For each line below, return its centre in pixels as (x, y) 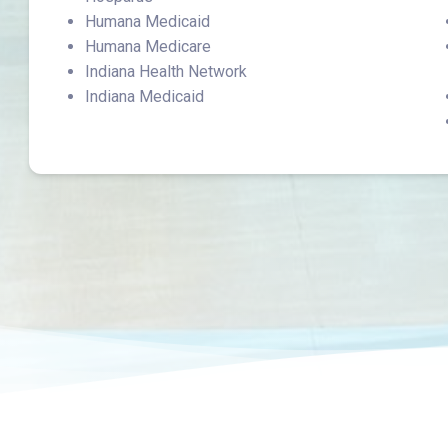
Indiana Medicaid (145, 96)
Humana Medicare (148, 46)
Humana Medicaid (148, 21)
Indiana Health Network (166, 71)
